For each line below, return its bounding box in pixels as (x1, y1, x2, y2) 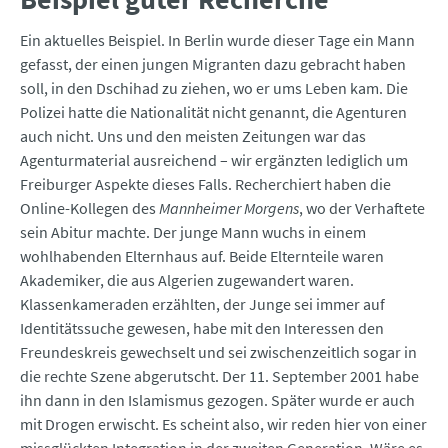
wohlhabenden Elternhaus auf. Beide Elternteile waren (20, 246, 384, 267)
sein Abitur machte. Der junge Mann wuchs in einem (20, 222, 366, 243)
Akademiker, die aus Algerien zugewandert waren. (20, 270, 354, 291)
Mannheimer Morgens (159, 198, 299, 219)
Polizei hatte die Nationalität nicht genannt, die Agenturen (20, 102, 407, 123)
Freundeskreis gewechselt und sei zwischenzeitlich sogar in (20, 342, 417, 363)
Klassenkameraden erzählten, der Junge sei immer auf (20, 294, 385, 315)
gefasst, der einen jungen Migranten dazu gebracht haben (20, 54, 406, 75)
